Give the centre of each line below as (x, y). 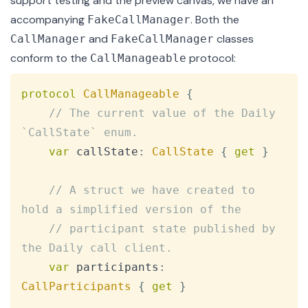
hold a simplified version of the (131, 210)
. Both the (215, 20)
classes (234, 39)
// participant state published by (166, 229)
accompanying (49, 20)
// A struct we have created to (155, 190)
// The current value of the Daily (166, 113)
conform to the (50, 58)
